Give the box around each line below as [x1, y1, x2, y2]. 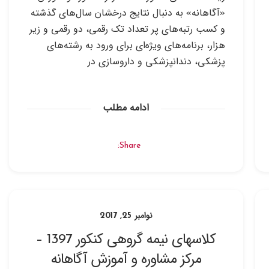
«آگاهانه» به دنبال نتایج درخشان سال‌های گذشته [30, 8, 225, 18]
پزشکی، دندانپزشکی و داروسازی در [87, 57, 225, 67]
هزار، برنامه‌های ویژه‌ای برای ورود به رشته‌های [46, 41, 225, 50]
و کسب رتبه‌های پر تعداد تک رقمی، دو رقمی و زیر [29, 25, 225, 34]
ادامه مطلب [103, 103, 150, 113]
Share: [119, 141, 141, 150]
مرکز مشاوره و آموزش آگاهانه [50, 252, 201, 267]
